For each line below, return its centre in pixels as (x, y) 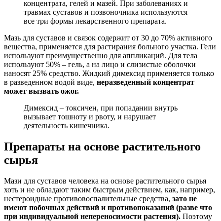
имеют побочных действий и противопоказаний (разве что (108, 207)
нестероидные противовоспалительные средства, (88, 198)
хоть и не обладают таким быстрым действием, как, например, (110, 189)
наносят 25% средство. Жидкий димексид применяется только (109, 73)
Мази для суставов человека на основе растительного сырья (105, 181)
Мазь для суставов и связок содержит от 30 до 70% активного (108, 37)
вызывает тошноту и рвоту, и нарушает (90, 116)
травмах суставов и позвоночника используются (106, 12)
